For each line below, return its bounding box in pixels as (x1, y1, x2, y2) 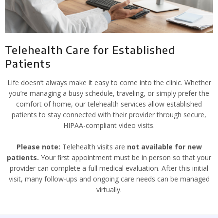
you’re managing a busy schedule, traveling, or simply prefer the (9, 89, 209, 98)
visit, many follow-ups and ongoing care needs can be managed (8, 174, 210, 183)
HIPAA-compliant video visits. (63, 121, 155, 130)
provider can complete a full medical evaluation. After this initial (10, 163, 208, 173)
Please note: (16, 142, 60, 151)
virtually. (96, 185, 122, 194)
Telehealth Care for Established (5, 43, 175, 56)
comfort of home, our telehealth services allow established (16, 99, 202, 109)
